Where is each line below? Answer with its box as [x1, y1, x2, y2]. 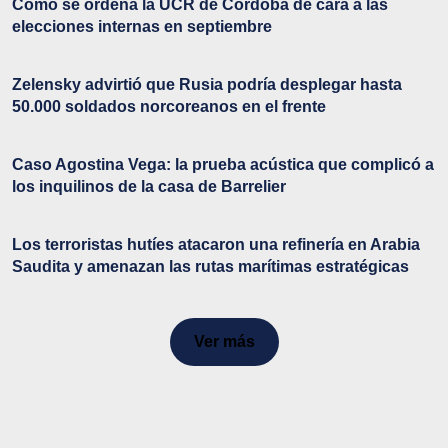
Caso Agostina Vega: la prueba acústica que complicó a [12, 156, 434, 174]
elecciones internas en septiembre [12, 18, 272, 36]
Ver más [193, 333, 255, 351]
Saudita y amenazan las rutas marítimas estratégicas [12, 258, 409, 276]
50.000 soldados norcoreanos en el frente [12, 98, 326, 116]
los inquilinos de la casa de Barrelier [12, 178, 286, 196]
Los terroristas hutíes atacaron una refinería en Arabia [12, 236, 420, 254]
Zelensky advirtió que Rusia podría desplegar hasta [12, 76, 402, 94]
